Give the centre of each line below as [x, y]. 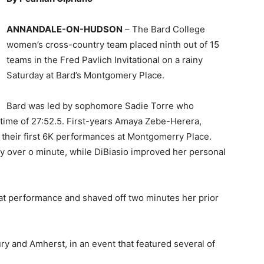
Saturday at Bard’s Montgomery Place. [85, 75]
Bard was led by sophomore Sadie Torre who [100, 106]
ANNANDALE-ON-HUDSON [65, 29]
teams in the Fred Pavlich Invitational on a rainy [105, 60]
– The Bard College [164, 29]
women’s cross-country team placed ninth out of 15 [113, 44]
